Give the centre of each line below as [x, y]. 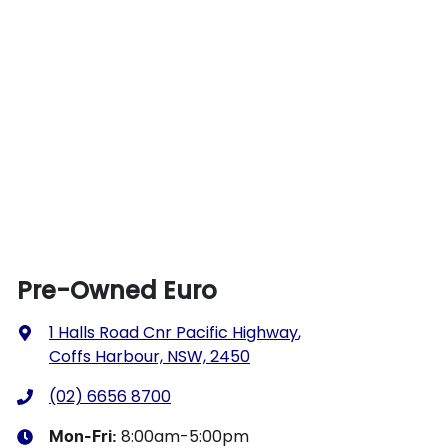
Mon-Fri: [85, 436]
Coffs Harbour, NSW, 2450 [149, 356]
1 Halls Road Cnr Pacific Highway [173, 332]
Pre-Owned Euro [117, 290]
